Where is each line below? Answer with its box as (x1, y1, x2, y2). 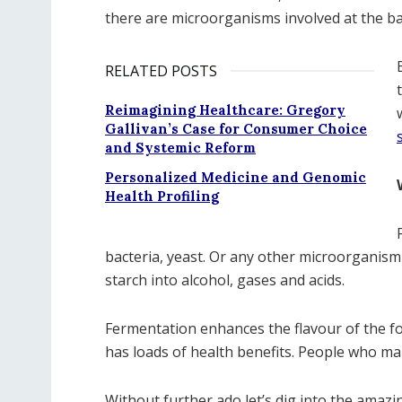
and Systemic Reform (105, 139, 256, 156)
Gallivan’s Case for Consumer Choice (105, 120, 367, 137)
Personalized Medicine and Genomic (105, 169, 366, 186)
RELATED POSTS (105, 61, 217, 81)
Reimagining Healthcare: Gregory (105, 101, 345, 118)
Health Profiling (105, 188, 219, 205)
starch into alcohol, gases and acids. (105, 270, 345, 290)
